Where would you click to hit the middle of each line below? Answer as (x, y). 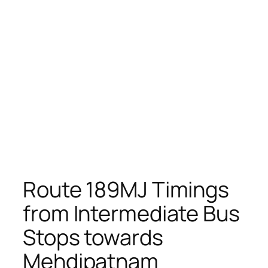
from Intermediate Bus (131, 213)
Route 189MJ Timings (126, 189)
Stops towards (93, 237)
